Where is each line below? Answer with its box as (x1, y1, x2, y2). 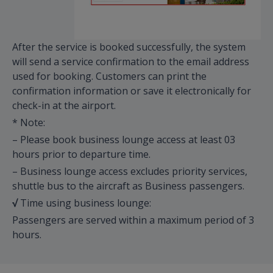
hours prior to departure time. (12, 147, 151, 161)
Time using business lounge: (18, 196, 151, 210)
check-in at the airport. (12, 99, 116, 113)
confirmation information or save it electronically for (12, 84, 251, 98)
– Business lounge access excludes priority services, (12, 165, 247, 179)
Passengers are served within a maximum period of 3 (12, 213, 254, 227)
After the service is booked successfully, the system (12, 40, 246, 54)
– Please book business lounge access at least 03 (12, 133, 235, 147)
